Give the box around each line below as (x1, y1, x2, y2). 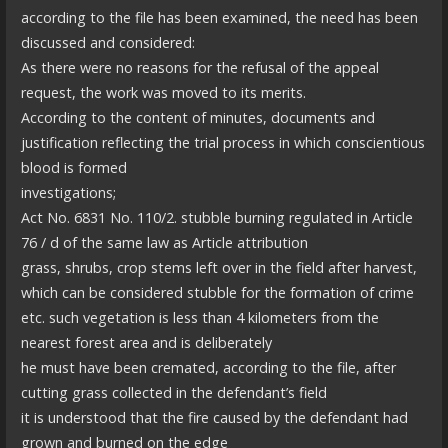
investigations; (20, 182, 116, 202)
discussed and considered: (20, 32, 195, 52)
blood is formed (20, 157, 127, 177)
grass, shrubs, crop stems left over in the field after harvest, (20, 257, 417, 277)
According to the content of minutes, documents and (20, 107, 375, 127)
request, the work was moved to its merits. (20, 82, 306, 102)
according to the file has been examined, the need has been (20, 7, 418, 27)
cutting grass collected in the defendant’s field (20, 382, 327, 402)
